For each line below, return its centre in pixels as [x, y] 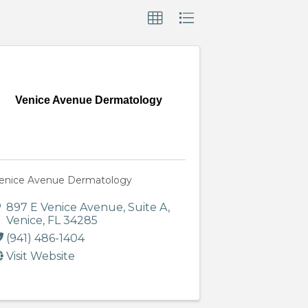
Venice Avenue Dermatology [89, 100]
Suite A [147, 208]
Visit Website [40, 256]
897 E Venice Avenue [64, 208]
